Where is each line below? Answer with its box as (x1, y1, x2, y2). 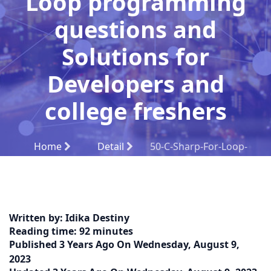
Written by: (9, 211, 63, 224)
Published (9, 238, 59, 251)
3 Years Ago (59, 238, 117, 251)
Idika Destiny (63, 211, 129, 224)
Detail (97, 140, 126, 153)
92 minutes (79, 224, 133, 238)
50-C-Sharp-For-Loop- (149, 140, 247, 153)
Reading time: (9, 224, 77, 238)
